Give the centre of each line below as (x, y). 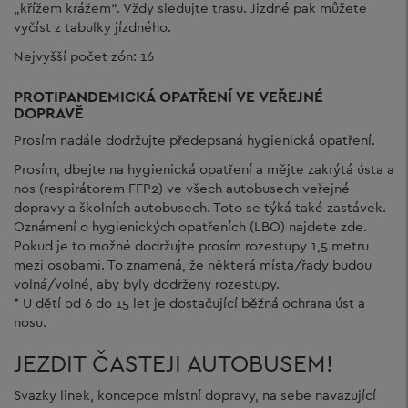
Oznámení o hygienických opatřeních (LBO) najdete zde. (190, 226)
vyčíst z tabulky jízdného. (92, 27)
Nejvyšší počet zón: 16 (84, 56)
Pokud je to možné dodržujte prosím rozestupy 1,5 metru (191, 245)
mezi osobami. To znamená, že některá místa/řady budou (193, 264)
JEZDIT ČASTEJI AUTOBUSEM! (173, 362)
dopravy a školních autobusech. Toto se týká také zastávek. (200, 207)
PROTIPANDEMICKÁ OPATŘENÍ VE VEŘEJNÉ (168, 96)
